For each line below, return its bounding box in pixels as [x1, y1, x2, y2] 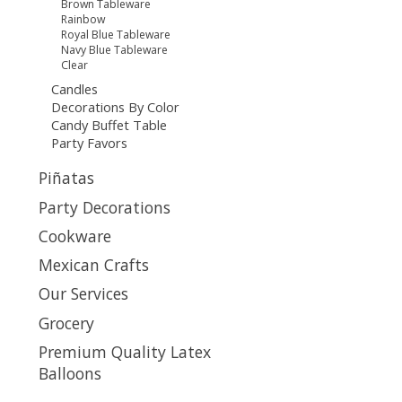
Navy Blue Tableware [61, 42, 169, 58]
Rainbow [61, 12, 106, 28]
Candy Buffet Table [50, 115, 167, 134]
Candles [50, 79, 98, 98]
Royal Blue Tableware [61, 27, 171, 43]
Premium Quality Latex [39, 340, 211, 363]
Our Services [39, 283, 128, 305]
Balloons [39, 362, 101, 384]
